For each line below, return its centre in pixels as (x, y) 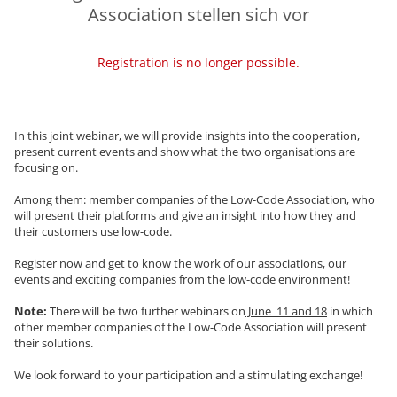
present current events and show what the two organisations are (185, 152)
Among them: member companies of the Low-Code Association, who (195, 200)
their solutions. (54, 343)
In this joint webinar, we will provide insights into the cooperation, (187, 136)
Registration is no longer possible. (198, 63)
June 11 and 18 (286, 311)
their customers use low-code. (93, 232)
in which (350, 311)
